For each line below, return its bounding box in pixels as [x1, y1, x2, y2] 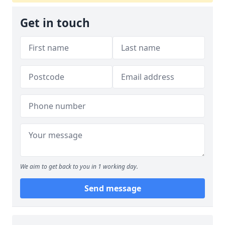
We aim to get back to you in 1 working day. [20, 162, 138, 171]
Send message [84, 183, 141, 194]
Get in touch [20, 15, 90, 31]
